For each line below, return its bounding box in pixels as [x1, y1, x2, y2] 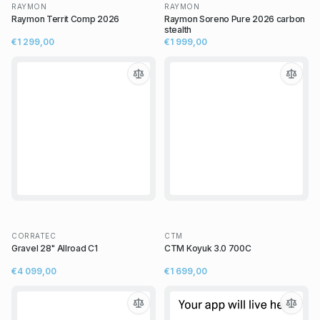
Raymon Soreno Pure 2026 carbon [164, 14, 305, 25]
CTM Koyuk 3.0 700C [164, 243, 251, 254]
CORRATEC [11, 231, 56, 241]
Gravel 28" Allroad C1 [11, 243, 98, 254]
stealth [164, 24, 191, 36]
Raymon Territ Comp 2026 [11, 14, 120, 25]
